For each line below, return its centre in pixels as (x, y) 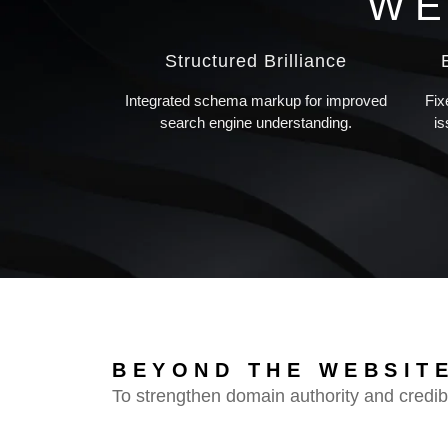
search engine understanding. (255, 123)
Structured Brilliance (255, 61)
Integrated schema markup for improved (255, 101)
